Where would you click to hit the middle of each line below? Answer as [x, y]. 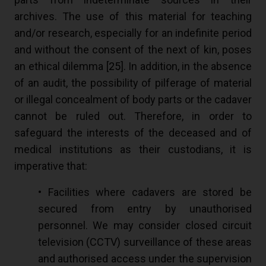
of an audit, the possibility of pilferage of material [133, 83]
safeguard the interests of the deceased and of [133, 133]
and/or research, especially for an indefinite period [133, 33]
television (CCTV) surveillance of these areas [145, 242]
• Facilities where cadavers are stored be [145, 192]
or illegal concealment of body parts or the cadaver [133, 100]
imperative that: [51, 166]
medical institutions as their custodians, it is [133, 150]
